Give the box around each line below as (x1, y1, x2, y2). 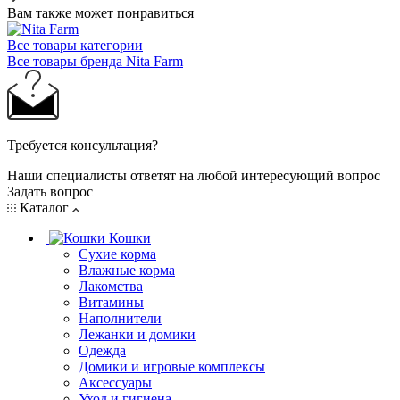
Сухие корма (79, 246, 156, 262)
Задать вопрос (7, 183, 93, 199)
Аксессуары (79, 374, 152, 390)
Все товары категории (7, 37, 143, 53)
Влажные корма (79, 262, 175, 278)
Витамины (79, 294, 144, 310)
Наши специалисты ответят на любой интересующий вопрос (7, 167, 380, 183)
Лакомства (79, 278, 143, 294)
